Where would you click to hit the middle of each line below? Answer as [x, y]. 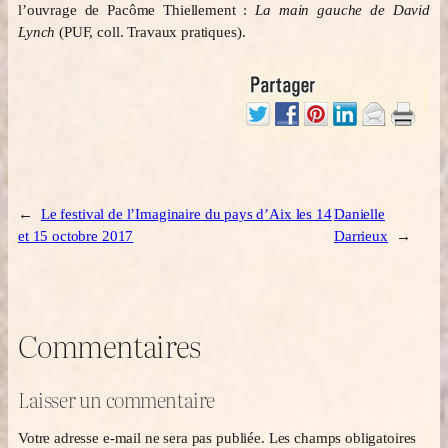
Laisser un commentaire [117, 399]
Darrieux [361, 235]
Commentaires [109, 344]
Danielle [359, 213]
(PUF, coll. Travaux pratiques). [150, 31]
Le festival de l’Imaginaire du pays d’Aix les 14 [186, 213]
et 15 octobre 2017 [76, 235]
